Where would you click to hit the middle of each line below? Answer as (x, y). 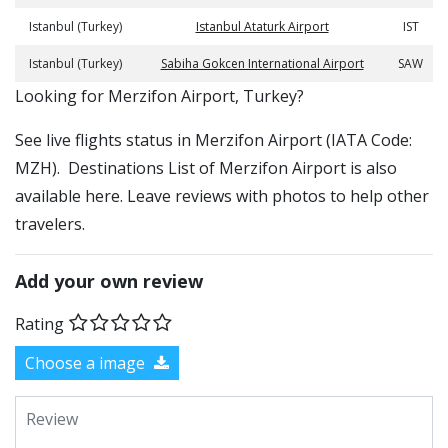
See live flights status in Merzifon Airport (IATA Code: (213, 140)
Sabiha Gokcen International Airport (262, 63)
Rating (39, 323)
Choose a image (87, 362)
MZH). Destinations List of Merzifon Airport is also (206, 168)
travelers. (50, 224)
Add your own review (109, 281)
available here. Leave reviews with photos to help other (222, 196)
